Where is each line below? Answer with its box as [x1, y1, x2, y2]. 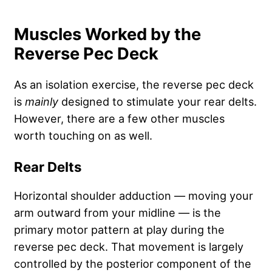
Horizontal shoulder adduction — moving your [14, 188, 253, 202]
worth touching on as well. [14, 128, 155, 142]
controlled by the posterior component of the [14, 256, 251, 270]
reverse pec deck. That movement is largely [14, 239, 243, 253]
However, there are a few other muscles [14, 111, 225, 125]
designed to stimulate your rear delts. [58, 94, 257, 108]
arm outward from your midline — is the [14, 205, 221, 219]
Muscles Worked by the [14, 24, 201, 44]
